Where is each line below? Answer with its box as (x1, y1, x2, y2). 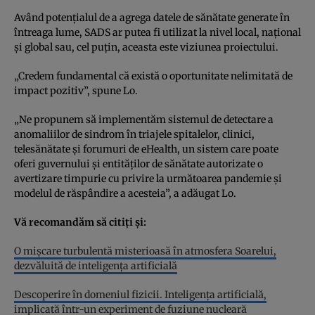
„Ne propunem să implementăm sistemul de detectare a (14, 112, 274, 126)
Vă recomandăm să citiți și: (14, 215, 146, 229)
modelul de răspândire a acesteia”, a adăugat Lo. (14, 186, 236, 200)
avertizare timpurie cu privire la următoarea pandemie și (14, 172, 282, 185)
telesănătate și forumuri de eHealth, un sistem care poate (14, 142, 278, 155)
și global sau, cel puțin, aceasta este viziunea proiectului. (14, 40, 278, 53)
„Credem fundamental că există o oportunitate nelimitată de (14, 69, 292, 82)
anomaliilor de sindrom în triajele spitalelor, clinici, (14, 127, 255, 141)
